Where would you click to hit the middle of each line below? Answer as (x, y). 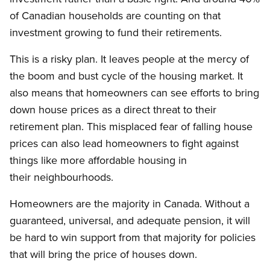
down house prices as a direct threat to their (113, 109)
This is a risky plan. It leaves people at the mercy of (129, 58)
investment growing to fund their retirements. (116, 32)
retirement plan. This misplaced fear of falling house (131, 126)
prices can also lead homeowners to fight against (124, 143)
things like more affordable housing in (98, 160)
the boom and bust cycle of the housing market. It (126, 75)
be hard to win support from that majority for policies (133, 237)
